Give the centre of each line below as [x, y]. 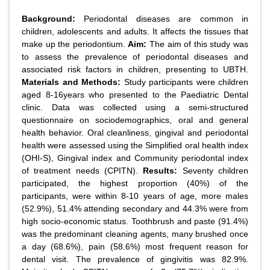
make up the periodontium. [75, 44]
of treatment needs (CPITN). [83, 171]
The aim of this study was [198, 44]
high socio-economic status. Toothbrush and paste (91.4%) [135, 221]
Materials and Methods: [71, 82]
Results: [160, 171]
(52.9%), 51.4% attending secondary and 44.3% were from [135, 209]
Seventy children [213, 171]
